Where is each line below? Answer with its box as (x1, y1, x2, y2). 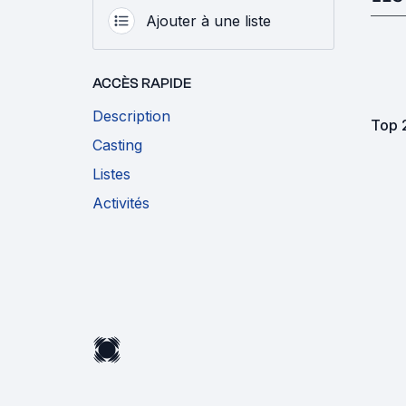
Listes (92, 164, 130, 183)
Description (92, 106, 170, 125)
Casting (92, 135, 142, 154)
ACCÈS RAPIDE (92, 74, 191, 92)
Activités (92, 193, 150, 212)
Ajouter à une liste (146, 11, 271, 30)
